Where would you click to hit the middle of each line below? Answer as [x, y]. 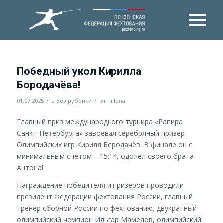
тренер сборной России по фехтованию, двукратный [107, 208]
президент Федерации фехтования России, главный [105, 196]
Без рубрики [74, 100]
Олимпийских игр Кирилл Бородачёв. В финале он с [104, 144]
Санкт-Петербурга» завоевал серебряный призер [101, 133]
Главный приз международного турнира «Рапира [100, 121]
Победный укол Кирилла [79, 71]
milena [116, 100]
